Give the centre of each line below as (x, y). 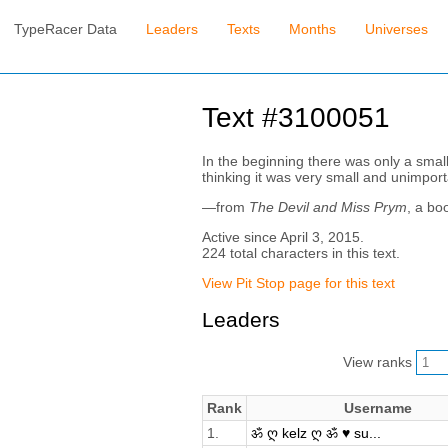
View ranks (379, 361)
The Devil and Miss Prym (327, 206)
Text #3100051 (295, 118)
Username (378, 407)
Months (313, 29)
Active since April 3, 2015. (282, 236)
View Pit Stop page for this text (298, 282)
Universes (396, 29)
